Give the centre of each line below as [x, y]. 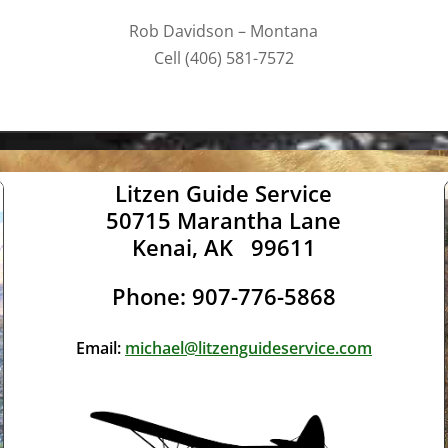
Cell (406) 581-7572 [223, 58]
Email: [100, 348]
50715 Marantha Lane [224, 220]
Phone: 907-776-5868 [223, 296]
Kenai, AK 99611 [223, 247]
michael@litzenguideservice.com [248, 348]
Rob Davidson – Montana [224, 31]
